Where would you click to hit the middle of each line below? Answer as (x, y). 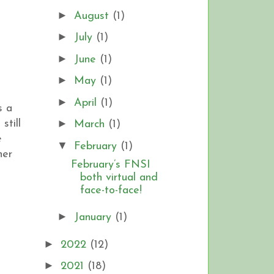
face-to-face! (111, 190)
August (93, 16)
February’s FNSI (110, 165)
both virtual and (119, 177)
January (94, 218)
